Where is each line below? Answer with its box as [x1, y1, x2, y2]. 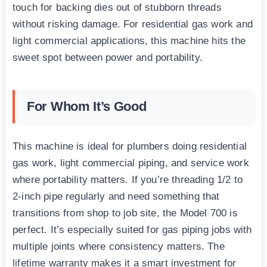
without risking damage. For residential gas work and [13, 18, 253, 30]
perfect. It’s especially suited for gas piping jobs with [13, 224, 252, 236]
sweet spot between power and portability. [13, 52, 203, 64]
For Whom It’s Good [27, 99, 147, 114]
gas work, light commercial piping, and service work [13, 157, 249, 169]
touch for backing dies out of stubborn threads [13, 2, 222, 14]
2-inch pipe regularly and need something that [13, 191, 220, 203]
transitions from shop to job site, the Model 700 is [13, 207, 238, 219]
